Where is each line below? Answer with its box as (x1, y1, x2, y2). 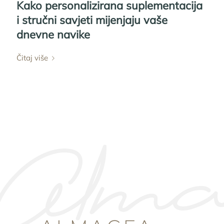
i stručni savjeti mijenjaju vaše (16, 13, 167, 27)
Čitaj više (16, 53, 48, 63)
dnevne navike (16, 27, 90, 42)
